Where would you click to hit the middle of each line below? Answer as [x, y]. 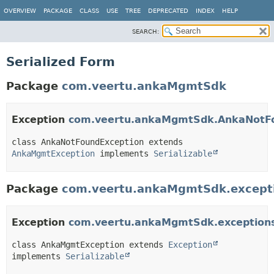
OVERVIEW [20, 11]
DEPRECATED [168, 11]
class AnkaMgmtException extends [90, 244]
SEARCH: [146, 31]
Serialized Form [61, 62]
